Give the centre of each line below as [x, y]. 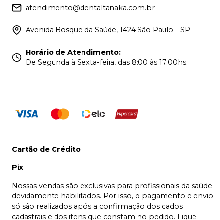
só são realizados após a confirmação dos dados [97, 206]
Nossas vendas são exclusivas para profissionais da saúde [112, 185]
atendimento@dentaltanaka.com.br [90, 8]
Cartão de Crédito [46, 149]
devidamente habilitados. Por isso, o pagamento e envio [112, 196]
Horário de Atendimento [72, 52]
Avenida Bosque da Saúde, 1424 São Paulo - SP [108, 30]
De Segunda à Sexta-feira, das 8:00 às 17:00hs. [107, 62]
